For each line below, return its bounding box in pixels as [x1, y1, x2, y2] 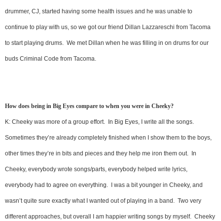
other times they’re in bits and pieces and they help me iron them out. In [5, 150, 196, 157]
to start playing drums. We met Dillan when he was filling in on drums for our [5, 39, 209, 47]
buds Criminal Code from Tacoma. [5, 55, 96, 63]
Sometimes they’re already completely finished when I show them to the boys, [5, 134, 212, 142]
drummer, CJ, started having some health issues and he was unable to [5, 8, 192, 15]
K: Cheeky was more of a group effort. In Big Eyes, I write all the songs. [5, 118, 195, 126]
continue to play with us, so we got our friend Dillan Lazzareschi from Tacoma [5, 24, 211, 31]
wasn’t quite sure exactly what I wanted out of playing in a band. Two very [5, 197, 201, 205]
